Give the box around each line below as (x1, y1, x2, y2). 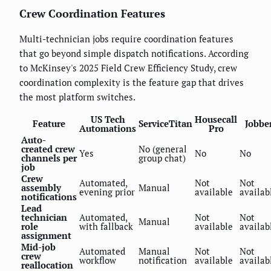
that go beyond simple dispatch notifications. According (19, 47, 249, 60)
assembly (21, 181, 61, 194)
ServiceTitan (139, 117, 192, 130)
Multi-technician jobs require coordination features (19, 33, 233, 45)
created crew (21, 143, 75, 155)
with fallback (79, 220, 133, 233)
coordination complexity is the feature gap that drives (19, 76, 244, 89)
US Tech (90, 113, 125, 126)
